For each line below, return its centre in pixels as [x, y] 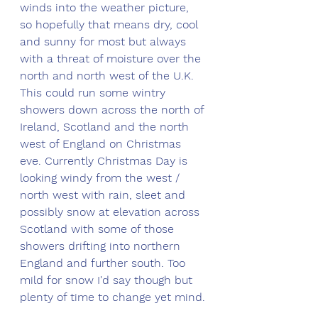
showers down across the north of [114, 109]
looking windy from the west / [102, 177]
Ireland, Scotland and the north [106, 126]
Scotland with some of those [99, 229]
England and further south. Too [104, 263]
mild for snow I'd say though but [108, 280]
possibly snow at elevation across [111, 212]
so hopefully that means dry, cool [110, 24]
